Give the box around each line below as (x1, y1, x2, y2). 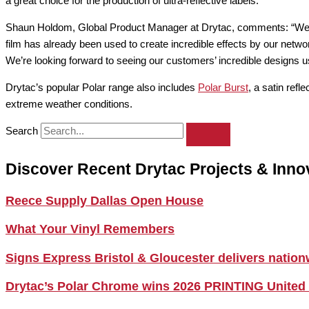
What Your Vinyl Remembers (6, 222, 175, 237)
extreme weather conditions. (6, 98, 132, 110)
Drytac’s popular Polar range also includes (6, 81, 198, 94)
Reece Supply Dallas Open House (6, 193, 203, 208)
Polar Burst (198, 81, 248, 94)
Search (6, 125, 38, 137)
